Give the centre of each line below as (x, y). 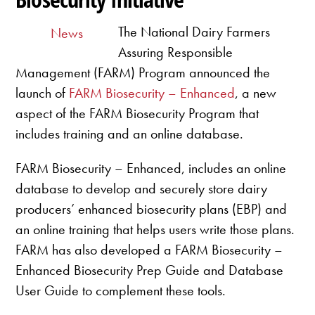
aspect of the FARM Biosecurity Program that (137, 113)
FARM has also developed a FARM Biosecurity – (149, 249)
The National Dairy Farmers (194, 31)
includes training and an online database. (130, 133)
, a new (256, 92)
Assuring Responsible (176, 52)
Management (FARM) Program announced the (143, 72)
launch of (43, 92)
